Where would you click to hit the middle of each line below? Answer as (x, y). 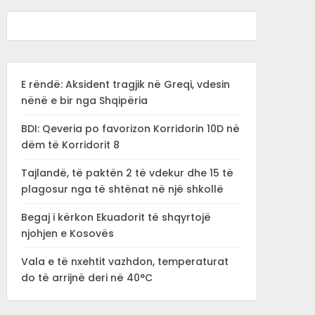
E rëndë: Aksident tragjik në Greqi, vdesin (125, 84)
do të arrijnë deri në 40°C (86, 278)
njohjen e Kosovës (67, 233)
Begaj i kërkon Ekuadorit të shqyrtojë (116, 217)
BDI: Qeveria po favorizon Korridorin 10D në (130, 129)
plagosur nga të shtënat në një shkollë (122, 189)
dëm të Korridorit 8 (70, 145)
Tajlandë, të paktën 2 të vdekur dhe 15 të (127, 173)
